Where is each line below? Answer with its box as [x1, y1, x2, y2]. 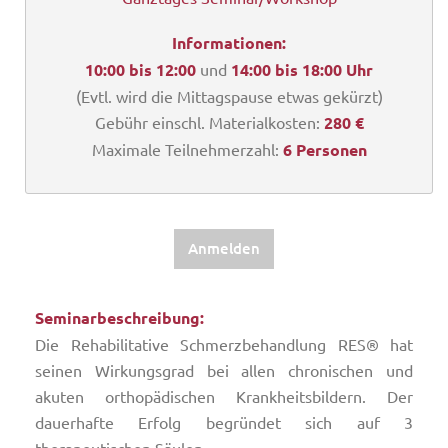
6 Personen [282, 139, 367, 160]
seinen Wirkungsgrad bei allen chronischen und [35, 360, 413, 380]
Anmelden [188, 238, 260, 258]
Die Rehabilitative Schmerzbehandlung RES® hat [35, 334, 413, 354]
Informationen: [172, 32, 286, 53]
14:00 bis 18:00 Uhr [231, 59, 373, 80]
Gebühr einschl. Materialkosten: [94, 112, 324, 132]
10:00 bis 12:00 [85, 59, 196, 80]
